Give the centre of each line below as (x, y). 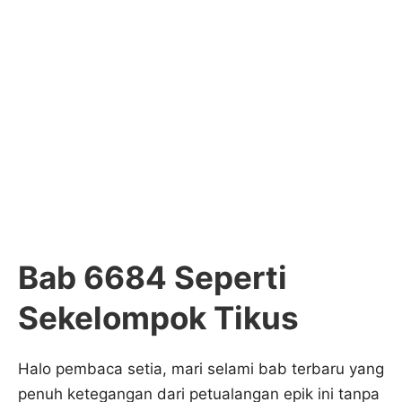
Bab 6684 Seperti (153, 277)
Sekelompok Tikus (158, 318)
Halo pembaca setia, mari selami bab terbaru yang (201, 369)
